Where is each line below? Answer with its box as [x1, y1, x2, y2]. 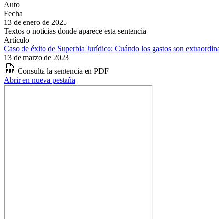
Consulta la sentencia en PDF [18, 66, 109, 75]
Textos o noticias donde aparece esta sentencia [4, 26, 146, 35]
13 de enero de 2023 [4, 18, 67, 26]
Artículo [4, 35, 29, 44]
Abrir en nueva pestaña [4, 75, 75, 84]
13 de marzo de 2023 [4, 53, 69, 62]
